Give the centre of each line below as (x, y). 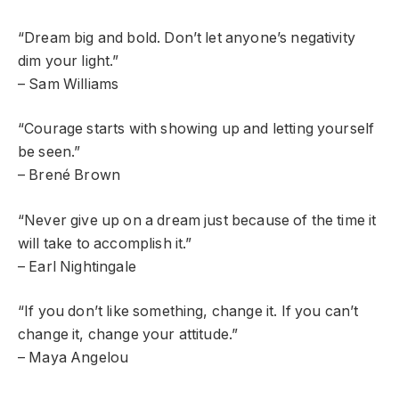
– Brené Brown (69, 175)
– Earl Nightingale (77, 266)
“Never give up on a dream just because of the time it (197, 220)
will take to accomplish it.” (105, 243)
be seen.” (49, 152)
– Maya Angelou (73, 358)
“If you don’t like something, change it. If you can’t (188, 312)
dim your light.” (69, 61)
